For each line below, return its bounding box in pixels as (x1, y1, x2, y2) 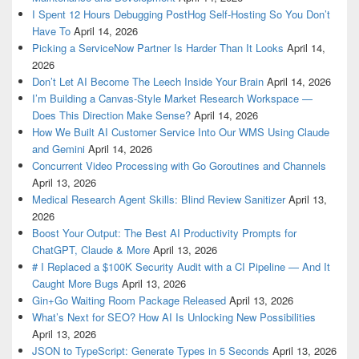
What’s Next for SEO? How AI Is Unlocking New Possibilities (32, 309, 316, 325)
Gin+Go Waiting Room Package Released (32, 292, 226, 308)
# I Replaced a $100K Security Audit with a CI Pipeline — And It (32, 258, 330, 274)
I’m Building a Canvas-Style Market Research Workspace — (32, 90, 313, 106)
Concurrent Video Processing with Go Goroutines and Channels (32, 157, 326, 173)
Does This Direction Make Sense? (32, 107, 191, 123)
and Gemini (32, 140, 85, 156)
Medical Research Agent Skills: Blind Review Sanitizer (32, 191, 285, 207)
